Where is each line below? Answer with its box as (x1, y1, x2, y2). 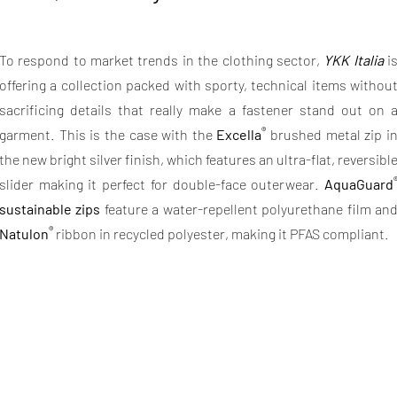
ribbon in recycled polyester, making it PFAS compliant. (53, 225, 389, 242)
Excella (212, 126, 262, 143)
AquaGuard (324, 175, 393, 192)
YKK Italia (323, 51, 384, 68)
